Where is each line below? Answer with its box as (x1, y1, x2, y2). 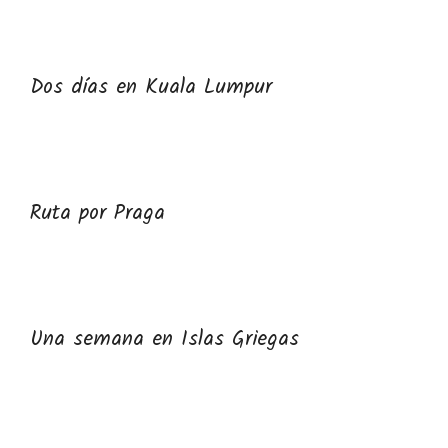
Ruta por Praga (30, 197, 165, 230)
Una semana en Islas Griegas (30, 323, 299, 356)
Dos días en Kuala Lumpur (30, 71, 272, 104)
